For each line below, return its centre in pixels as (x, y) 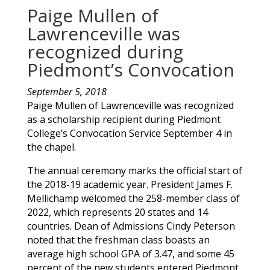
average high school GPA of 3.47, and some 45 (130, 253)
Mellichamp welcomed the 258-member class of (133, 198)
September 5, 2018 (67, 91)
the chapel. (51, 147)
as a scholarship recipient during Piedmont (124, 119)
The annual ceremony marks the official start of (134, 170)
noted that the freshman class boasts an (118, 240)
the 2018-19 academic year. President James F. (130, 184)
